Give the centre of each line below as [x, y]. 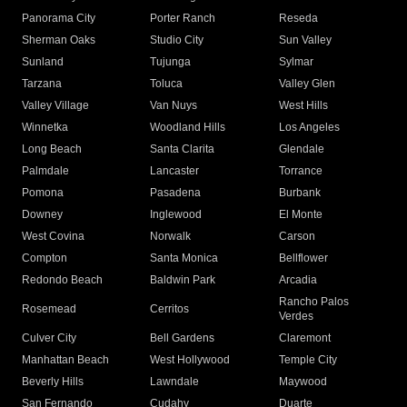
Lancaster [175, 171]
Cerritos [170, 309]
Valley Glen [307, 84]
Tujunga [171, 62]
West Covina [53, 237]
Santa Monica [184, 258]
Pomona [43, 193]
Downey [42, 215]
